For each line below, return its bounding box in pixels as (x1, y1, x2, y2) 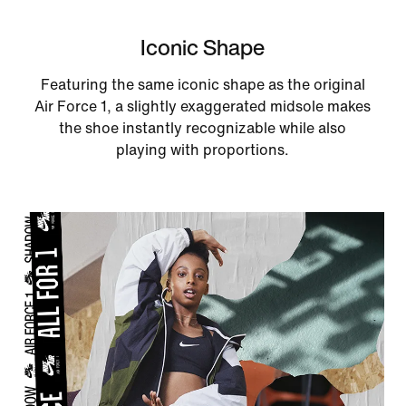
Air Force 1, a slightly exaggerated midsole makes (34, 98, 372, 114)
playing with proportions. (116, 141, 290, 158)
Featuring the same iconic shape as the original (40, 76, 365, 92)
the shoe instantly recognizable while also (59, 120, 347, 136)
